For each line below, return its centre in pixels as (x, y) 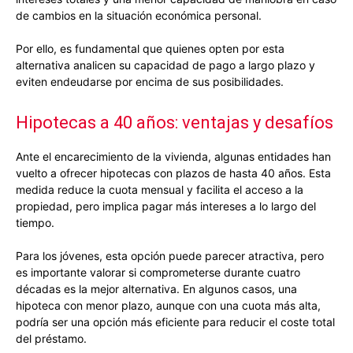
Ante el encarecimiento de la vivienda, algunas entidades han (173, 157)
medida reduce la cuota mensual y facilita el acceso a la (160, 190)
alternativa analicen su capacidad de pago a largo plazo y (165, 65)
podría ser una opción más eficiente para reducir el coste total (175, 322)
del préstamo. (51, 339)
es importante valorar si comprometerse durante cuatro (158, 273)
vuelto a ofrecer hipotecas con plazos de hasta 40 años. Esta (173, 173)
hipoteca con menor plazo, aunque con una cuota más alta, (168, 306)
